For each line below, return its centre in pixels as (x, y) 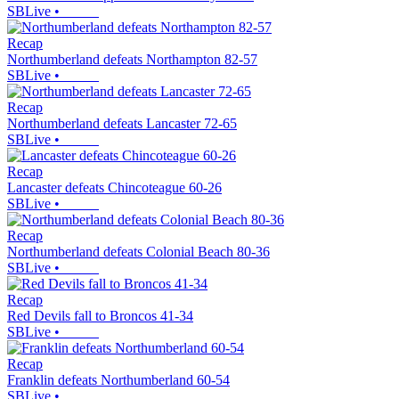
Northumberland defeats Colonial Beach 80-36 (138, 252)
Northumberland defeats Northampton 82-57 (132, 60)
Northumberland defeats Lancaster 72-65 (122, 124)
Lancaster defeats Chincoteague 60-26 (114, 188)
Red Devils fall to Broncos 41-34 (100, 316)
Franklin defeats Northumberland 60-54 (118, 380)
